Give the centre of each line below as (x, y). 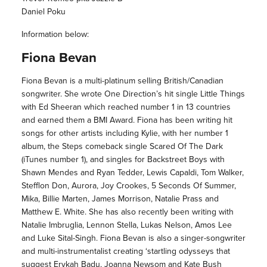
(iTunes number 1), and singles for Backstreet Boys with (123, 160)
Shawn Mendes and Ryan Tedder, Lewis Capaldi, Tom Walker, (132, 173)
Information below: (55, 35)
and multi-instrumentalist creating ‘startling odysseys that (125, 252)
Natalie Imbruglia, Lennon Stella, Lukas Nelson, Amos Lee (126, 225)
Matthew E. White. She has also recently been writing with (127, 212)
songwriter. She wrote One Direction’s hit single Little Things (133, 94)
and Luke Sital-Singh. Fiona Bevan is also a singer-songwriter (133, 238)
